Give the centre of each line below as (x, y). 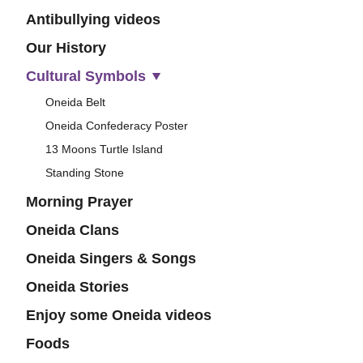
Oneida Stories (77, 286)
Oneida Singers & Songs (111, 258)
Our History (66, 47)
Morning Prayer (79, 201)
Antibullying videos (93, 19)
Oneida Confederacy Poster (117, 125)
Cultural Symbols (86, 76)
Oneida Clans (73, 230)
